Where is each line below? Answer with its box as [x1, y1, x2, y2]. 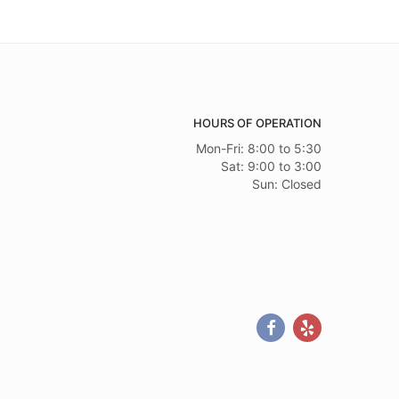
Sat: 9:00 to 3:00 [221, 159, 322, 174]
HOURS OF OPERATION [193, 116, 322, 130]
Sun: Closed [252, 176, 322, 191]
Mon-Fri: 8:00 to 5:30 [196, 141, 322, 156]
